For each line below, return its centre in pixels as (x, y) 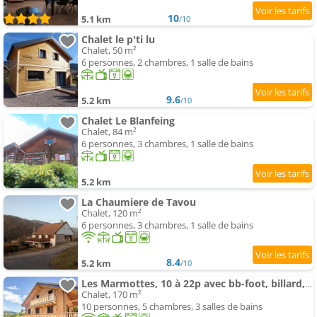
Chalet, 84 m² (109, 132)
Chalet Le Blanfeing (128, 121)
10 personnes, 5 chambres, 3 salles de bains (172, 307)
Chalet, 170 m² (111, 295)
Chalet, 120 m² (111, 213)
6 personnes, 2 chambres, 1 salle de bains (167, 63)
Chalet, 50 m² (109, 51)
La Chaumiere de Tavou (139, 202)
